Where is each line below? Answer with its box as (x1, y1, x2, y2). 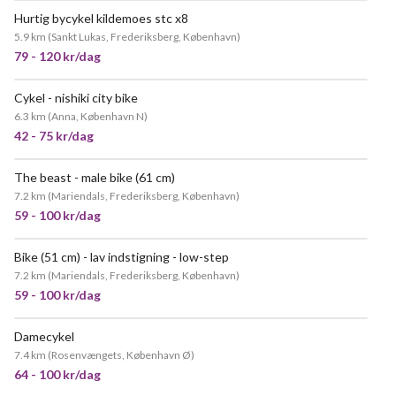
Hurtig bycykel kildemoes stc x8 (14, 11, 188, 26)
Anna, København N (51, 110, 144, 123)
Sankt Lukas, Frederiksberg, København (51, 30, 237, 43)
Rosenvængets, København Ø (51, 348, 191, 362)
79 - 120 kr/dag (14, 49, 101, 64)
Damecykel (14, 329, 74, 344)
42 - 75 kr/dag (14, 128, 94, 143)
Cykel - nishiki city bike (14, 90, 138, 105)
